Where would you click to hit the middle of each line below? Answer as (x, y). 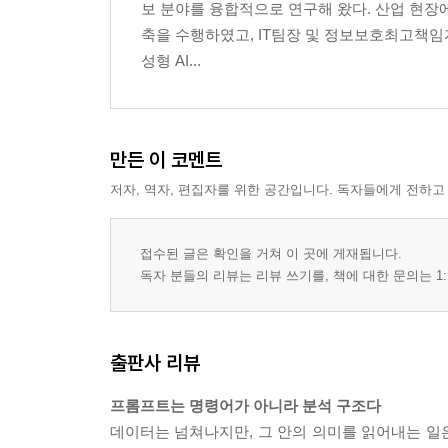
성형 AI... (171, 61)
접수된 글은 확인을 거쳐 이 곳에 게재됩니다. (271, 254)
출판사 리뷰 (155, 363)
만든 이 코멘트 (166, 160)
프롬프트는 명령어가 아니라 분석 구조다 (245, 406)
